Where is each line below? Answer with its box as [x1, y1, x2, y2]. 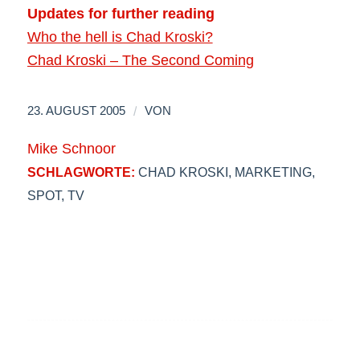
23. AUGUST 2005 [27, 104, 125, 117]
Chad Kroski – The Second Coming [27, 52, 254, 69]
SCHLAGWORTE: [27, 164, 135, 179]
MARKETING [234, 164, 312, 179]
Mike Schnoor [27, 140, 116, 157]
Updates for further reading [27, 6, 215, 22]
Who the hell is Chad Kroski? [27, 29, 213, 46]
